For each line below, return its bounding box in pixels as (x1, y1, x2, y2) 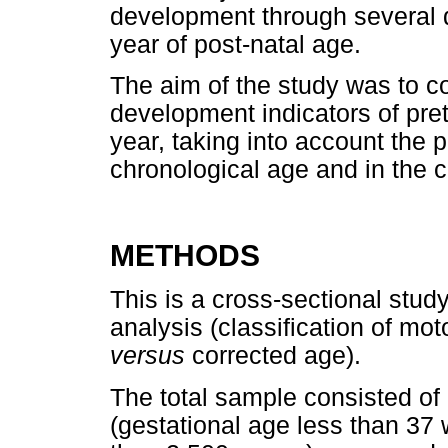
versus (110, 342, 192, 370)
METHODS (110, 239, 260, 273)
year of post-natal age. (110, 30, 361, 58)
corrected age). (192, 342, 361, 370)
